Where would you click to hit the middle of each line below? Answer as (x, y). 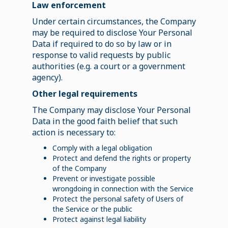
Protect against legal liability (99, 219)
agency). (47, 77)
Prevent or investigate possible (104, 178)
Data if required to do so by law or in (102, 44)
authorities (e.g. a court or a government (108, 66)
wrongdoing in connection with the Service (123, 188)
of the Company (79, 168)
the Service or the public (92, 209)
